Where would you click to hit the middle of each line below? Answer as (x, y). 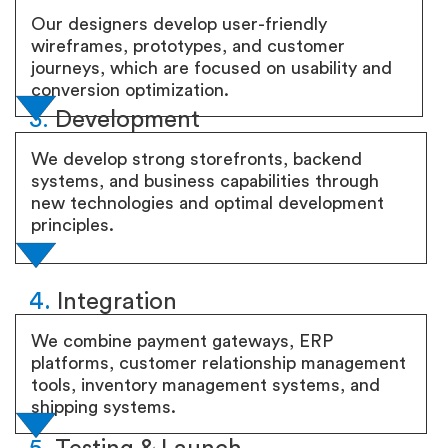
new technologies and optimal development (207, 203)
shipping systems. (103, 407)
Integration (114, 302)
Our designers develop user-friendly (179, 24)
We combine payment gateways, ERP (182, 341)
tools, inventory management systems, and (205, 385)
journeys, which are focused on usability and (211, 68)
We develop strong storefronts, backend (196, 159)
